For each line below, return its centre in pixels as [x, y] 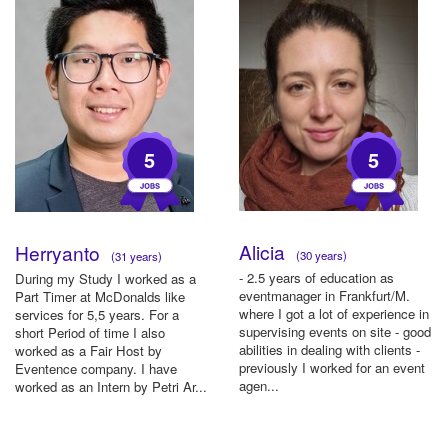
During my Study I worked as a [105, 278]
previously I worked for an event [332, 367]
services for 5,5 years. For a [97, 314]
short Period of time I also [90, 332]
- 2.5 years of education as [316, 277]
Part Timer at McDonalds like [100, 296]
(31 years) [133, 256]
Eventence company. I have [96, 368]
